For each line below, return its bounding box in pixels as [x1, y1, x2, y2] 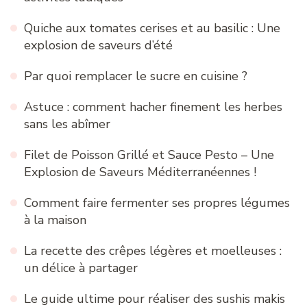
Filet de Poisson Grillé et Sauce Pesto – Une [24, 147, 274, 164]
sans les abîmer [24, 116, 110, 133]
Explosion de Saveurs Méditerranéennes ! [24, 164, 256, 181]
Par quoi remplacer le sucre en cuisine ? [24, 68, 247, 85]
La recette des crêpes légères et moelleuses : [24, 243, 282, 260]
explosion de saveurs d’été [24, 37, 173, 54]
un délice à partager [24, 260, 138, 277]
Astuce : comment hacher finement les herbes [24, 99, 282, 116]
